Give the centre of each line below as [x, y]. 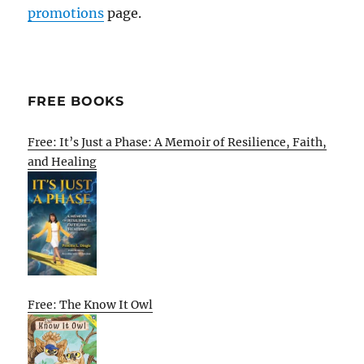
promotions [66, 13]
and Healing [63, 162]
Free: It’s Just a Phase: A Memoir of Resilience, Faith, [178, 143]
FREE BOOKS [76, 102]
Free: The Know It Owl [91, 305]
